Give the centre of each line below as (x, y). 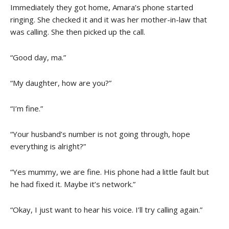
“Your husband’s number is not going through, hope (100, 134)
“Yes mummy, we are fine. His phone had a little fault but (110, 171)
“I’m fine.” (27, 108)
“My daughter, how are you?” (61, 83)
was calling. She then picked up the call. (78, 31)
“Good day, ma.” (38, 57)
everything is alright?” (48, 146)
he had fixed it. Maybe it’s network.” (73, 184)
